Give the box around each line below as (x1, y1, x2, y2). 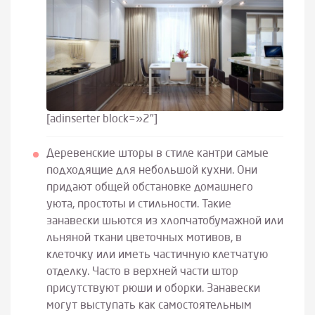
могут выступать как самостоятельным (46, 300, 252, 311)
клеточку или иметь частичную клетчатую (46, 249, 268, 261)
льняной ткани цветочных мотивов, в (46, 232, 242, 244)
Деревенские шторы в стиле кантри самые (46, 148, 269, 160)
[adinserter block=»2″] (46, 114, 157, 126)
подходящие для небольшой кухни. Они (46, 165, 257, 176)
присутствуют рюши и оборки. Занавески (46, 283, 260, 295)
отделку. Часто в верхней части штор (46, 266, 238, 278)
